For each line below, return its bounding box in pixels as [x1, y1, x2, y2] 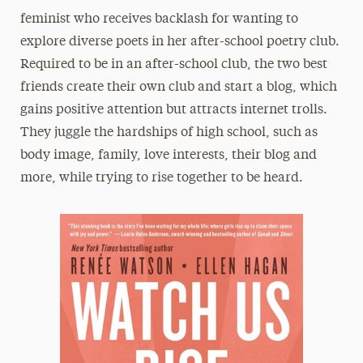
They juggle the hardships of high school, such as [19, 126, 318, 139]
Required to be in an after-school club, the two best [19, 58, 327, 71]
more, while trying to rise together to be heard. [19, 172, 303, 185]
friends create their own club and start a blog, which [19, 81, 337, 94]
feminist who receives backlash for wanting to [19, 13, 298, 26]
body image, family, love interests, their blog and [19, 149, 317, 162]
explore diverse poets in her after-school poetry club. [19, 36, 340, 49]
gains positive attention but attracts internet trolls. [19, 104, 327, 117]
